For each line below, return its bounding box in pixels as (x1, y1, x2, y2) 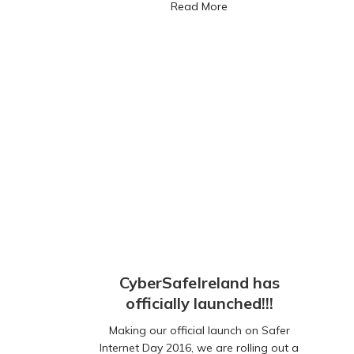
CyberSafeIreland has (119, 273, 280, 293)
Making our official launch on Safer (108, 323, 290, 338)
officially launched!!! (125, 293, 273, 314)
